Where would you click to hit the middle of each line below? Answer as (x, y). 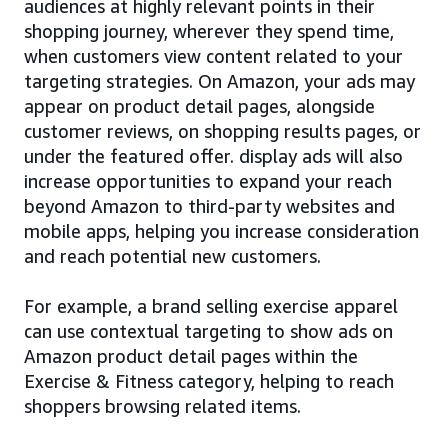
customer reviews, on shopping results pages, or (222, 131)
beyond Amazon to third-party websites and (209, 206)
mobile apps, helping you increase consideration (221, 231)
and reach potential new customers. (172, 256)
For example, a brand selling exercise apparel (211, 306)
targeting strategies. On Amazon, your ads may (219, 81)
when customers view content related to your (213, 56)
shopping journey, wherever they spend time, (209, 31)
